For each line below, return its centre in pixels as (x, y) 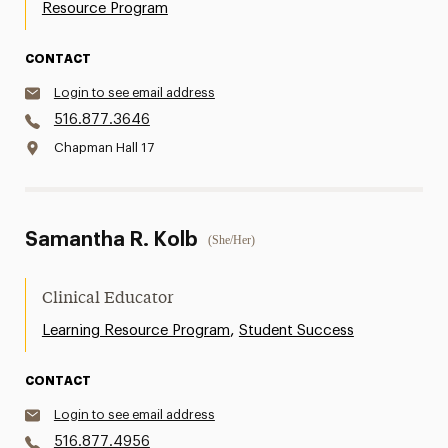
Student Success (296, 330)
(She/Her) (231, 240)
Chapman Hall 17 (103, 147)
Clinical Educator (107, 299)
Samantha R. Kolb (111, 240)
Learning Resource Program (135, 330)
